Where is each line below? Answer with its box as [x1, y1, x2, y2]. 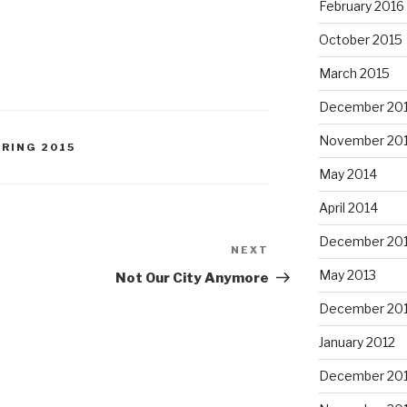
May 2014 [318, 166, 377, 183]
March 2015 [318, 65, 390, 82]
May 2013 [318, 267, 376, 283]
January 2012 [318, 334, 395, 351]
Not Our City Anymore [115, 270, 270, 287]
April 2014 [318, 200, 378, 216]
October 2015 [318, 32, 402, 48]
